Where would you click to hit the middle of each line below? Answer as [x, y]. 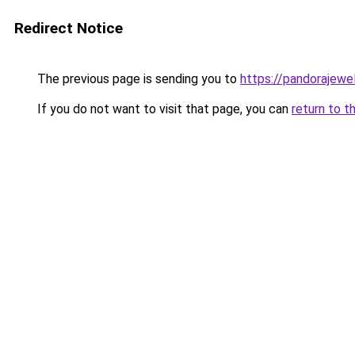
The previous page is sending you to [137, 79]
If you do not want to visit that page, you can [163, 109]
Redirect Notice [69, 28]
